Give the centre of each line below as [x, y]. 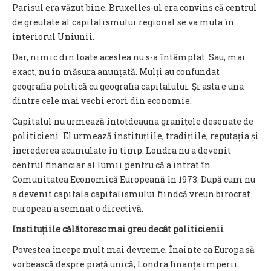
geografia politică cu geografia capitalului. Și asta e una [128, 86]
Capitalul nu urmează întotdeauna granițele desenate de [133, 121]
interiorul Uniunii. [53, 37]
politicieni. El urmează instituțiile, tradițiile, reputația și [135, 136]
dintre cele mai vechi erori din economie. [102, 101]
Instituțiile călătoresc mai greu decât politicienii [118, 229]
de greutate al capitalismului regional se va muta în [123, 22]
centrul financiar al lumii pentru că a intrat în [111, 165]
